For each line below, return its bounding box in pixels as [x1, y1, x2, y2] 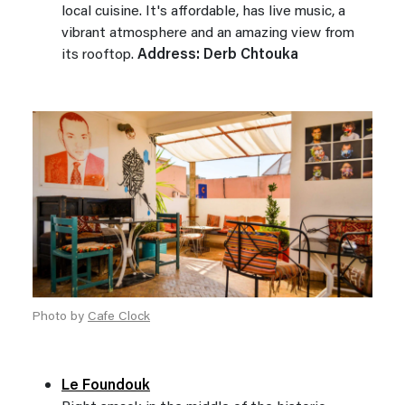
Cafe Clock [88, 310, 150, 324]
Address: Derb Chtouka [137, 47, 298, 62]
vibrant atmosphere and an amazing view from [61, 25, 354, 41]
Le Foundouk [61, 378, 150, 393]
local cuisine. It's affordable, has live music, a [61, 4, 345, 19]
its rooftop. [61, 47, 137, 62]
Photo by [33, 310, 88, 324]
